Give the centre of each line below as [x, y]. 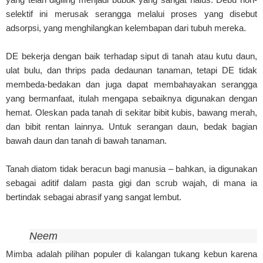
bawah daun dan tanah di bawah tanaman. [86, 140]
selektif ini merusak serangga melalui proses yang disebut [131, 14]
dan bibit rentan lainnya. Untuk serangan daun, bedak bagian [131, 126]
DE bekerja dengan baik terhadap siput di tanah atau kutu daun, [131, 56]
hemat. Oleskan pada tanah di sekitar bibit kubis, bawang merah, [131, 112]
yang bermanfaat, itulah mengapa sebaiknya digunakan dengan [131, 98]
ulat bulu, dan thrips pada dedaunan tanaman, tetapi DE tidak [131, 70]
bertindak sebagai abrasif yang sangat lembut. [94, 197]
